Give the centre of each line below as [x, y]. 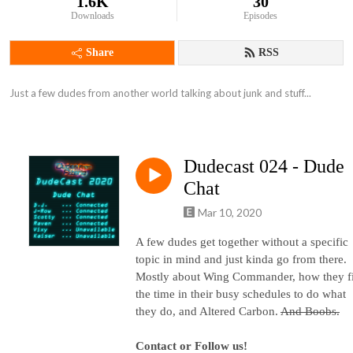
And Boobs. [310, 311]
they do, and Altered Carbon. [208, 311]
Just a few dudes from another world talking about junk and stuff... [160, 93]
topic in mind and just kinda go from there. [241, 259]
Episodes [261, 16]
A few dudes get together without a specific [242, 242]
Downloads [92, 16]
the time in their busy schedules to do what [241, 294]
